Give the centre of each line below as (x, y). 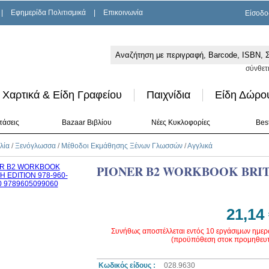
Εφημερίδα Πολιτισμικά (48, 13)
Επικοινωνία (123, 13)
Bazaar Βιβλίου (86, 122)
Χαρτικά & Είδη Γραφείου (62, 95)
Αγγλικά (200, 146)
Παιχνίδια (168, 95)
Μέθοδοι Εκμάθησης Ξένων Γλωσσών (122, 146)
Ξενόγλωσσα (35, 146)
